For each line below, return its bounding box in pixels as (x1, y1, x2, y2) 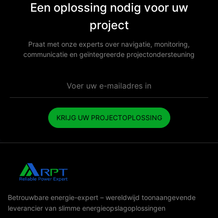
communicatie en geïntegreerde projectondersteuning (23, 50, 195, 58)
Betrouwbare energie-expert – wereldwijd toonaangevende (8, 193, 196, 201)
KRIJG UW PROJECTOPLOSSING (56, 113, 162, 122)
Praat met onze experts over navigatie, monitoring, (28, 40, 190, 48)
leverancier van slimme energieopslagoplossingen (8, 204, 165, 212)
